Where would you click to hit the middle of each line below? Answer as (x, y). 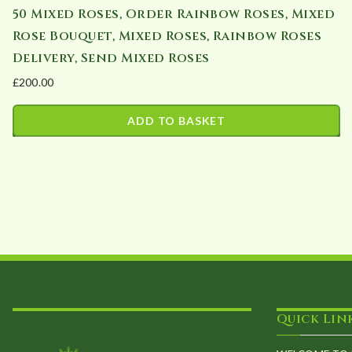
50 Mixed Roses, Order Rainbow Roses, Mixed (174, 15)
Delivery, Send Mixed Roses (111, 59)
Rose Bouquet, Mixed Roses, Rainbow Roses (167, 37)
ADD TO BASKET (177, 121)
